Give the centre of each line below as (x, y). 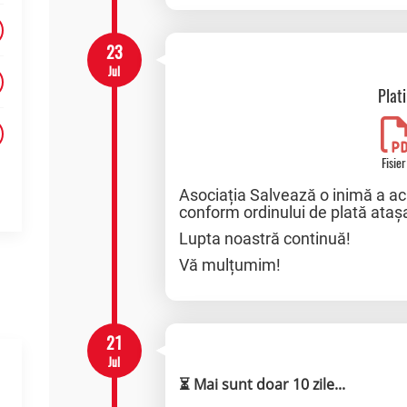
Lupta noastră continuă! (265, 238)
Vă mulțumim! (230, 265)
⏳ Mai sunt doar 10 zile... (263, 384)
